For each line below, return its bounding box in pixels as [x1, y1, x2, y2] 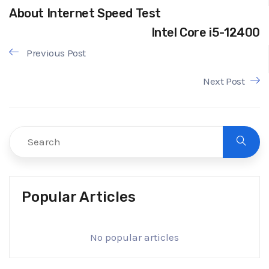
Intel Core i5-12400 [151, 25, 260, 40]
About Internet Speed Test [9, 5, 161, 20]
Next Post [202, 74, 245, 87]
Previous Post [24, 46, 86, 59]
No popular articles [90, 231, 179, 243]
